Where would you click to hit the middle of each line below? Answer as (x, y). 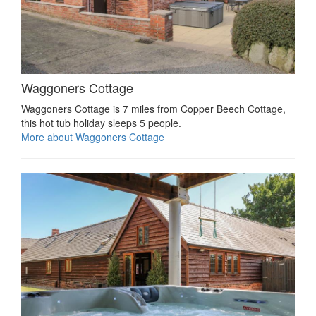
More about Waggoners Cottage (93, 136)
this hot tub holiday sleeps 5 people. (101, 122)
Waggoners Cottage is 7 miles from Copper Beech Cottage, (153, 108)
